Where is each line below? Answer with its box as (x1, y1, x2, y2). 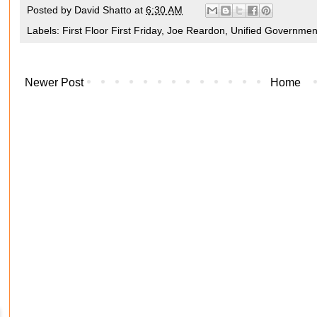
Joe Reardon (167, 25, 225, 37)
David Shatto (74, 4, 132, 16)
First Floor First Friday (62, 25, 161, 37)
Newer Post (25, 76, 83, 89)
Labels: (27, 25, 62, 37)
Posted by (27, 4, 74, 16)
